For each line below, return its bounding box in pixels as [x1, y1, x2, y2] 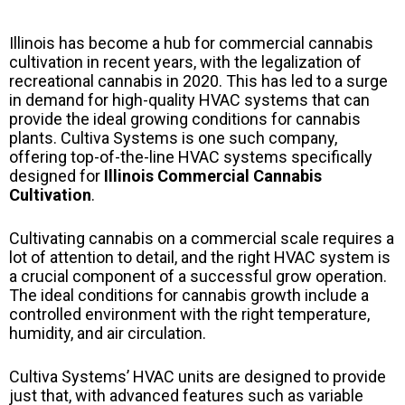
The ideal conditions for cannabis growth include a [9, 286, 369, 306]
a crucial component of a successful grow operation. [9, 267, 387, 287]
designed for [9, 166, 100, 186]
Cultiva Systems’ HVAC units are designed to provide [9, 367, 386, 387]
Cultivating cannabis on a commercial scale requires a [9, 229, 394, 249]
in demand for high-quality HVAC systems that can [9, 90, 370, 110]
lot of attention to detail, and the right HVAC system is [9, 248, 391, 268]
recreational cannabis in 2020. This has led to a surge [9, 71, 388, 91]
